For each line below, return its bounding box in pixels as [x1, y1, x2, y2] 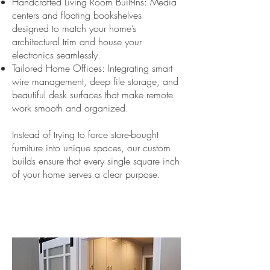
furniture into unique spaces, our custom [12, 141, 171, 154]
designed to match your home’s [12, 22, 136, 35]
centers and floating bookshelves [12, 8, 142, 22]
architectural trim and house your [12, 35, 142, 48]
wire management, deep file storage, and [12, 75, 178, 88]
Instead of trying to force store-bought [12, 128, 159, 141]
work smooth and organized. [12, 101, 128, 115]
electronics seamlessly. [12, 48, 101, 61]
